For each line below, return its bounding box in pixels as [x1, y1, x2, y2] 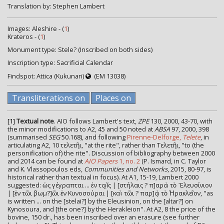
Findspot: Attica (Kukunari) [7, 71, 85, 80]
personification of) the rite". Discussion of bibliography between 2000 [7, 148, 215, 158]
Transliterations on [12, 92, 85, 103]
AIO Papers [84, 156, 117, 166]
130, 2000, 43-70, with [149, 116, 212, 126]
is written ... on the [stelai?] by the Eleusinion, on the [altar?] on [7, 196, 193, 206]
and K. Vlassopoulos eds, [7, 164, 84, 174]
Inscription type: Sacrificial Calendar [7, 58, 113, 67]
